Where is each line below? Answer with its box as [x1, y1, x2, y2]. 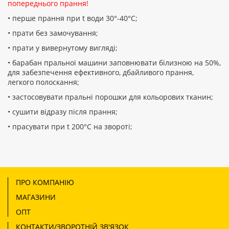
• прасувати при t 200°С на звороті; [8, 121, 132, 131]
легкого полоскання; [8, 77, 79, 87]
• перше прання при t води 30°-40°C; [8, 13, 138, 23]
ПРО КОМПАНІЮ [16, 177, 74, 187]
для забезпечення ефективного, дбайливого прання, [8, 67, 194, 77]
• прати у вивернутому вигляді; [8, 42, 118, 53]
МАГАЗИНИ [16, 192, 56, 202]
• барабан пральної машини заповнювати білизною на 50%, [8, 57, 221, 67]
